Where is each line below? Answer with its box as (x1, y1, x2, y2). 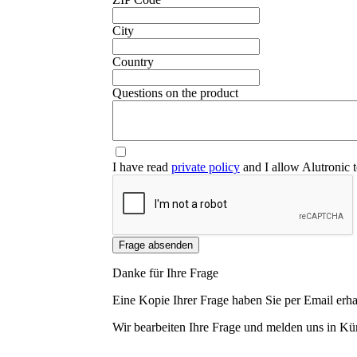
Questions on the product (112, 86, 238, 100)
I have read (112, 160, 171, 175)
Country (112, 55, 154, 69)
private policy (171, 160, 240, 175)
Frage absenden (118, 239, 193, 252)
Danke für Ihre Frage (112, 266, 218, 280)
